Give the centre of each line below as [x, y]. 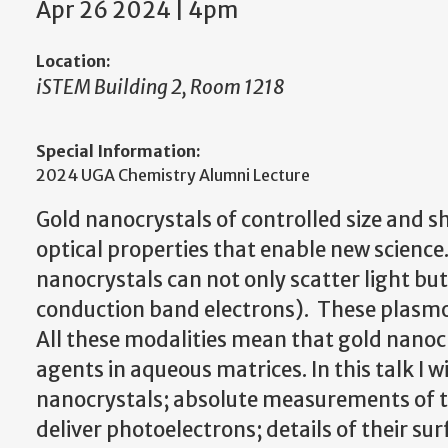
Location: [73, 61]
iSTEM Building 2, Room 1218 [160, 87]
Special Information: [118, 151]
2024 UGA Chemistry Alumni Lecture [173, 175]
